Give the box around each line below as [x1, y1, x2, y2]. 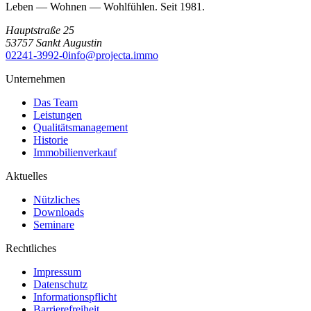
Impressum [33, 266, 81, 278]
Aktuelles [6, 170, 47, 183]
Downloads [33, 206, 84, 219]
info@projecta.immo [68, 49, 158, 62]
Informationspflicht [33, 291, 117, 303]
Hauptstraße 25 [6, 24, 74, 37]
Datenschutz [33, 278, 87, 291]
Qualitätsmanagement [33, 121, 128, 134]
